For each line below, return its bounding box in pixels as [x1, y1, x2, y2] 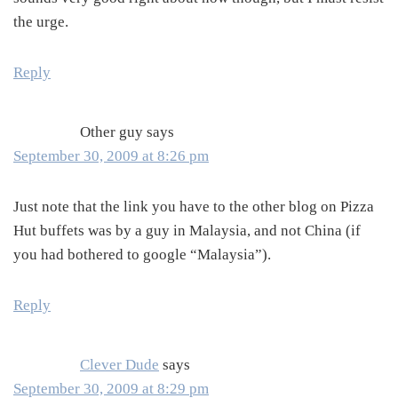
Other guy [80, 123, 143, 141]
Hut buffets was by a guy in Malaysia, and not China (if [13, 222, 361, 240]
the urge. [13, 13, 68, 31]
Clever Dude [80, 356, 159, 374]
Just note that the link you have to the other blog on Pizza [13, 198, 374, 216]
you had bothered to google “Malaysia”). [13, 246, 271, 264]
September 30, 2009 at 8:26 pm [13, 147, 209, 165]
